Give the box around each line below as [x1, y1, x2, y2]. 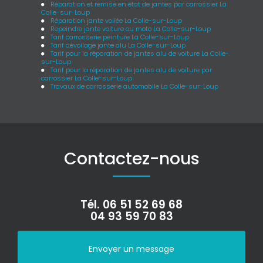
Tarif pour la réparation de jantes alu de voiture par [50, 65, 213, 75]
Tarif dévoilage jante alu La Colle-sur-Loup [50, 40, 186, 50]
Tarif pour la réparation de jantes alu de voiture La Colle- [50, 48, 230, 58]
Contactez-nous [63, 146, 200, 170]
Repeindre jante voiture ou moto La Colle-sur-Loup [50, 23, 211, 33]
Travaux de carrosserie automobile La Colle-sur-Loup [50, 81, 219, 91]
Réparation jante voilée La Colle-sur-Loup [50, 15, 183, 25]
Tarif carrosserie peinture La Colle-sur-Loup [50, 32, 190, 42]
